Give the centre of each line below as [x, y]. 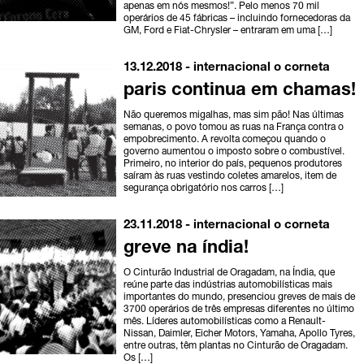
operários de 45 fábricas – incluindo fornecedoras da [237, 19]
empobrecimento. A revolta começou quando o [225, 140]
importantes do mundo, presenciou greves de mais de [240, 298]
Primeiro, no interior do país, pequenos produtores [233, 165]
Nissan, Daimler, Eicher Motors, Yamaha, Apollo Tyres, [240, 334]
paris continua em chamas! [240, 91]
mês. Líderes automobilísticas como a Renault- [225, 322]
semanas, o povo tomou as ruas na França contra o [234, 128]
